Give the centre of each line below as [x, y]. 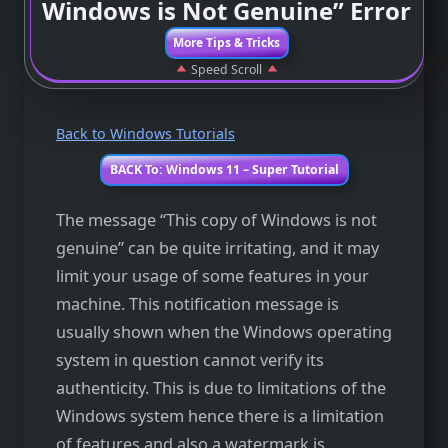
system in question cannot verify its [190, 360]
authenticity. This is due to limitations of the [221, 388]
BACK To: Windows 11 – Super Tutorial [224, 169]
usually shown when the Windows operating [224, 332]
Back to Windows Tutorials [145, 133]
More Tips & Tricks [227, 42]
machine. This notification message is [197, 304]
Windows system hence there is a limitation [220, 416]
